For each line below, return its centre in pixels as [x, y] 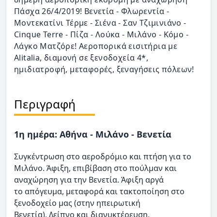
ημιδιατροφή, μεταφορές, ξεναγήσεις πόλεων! [104, 69]
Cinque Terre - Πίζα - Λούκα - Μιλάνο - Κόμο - [101, 34]
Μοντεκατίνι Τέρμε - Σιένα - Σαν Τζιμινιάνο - [100, 23]
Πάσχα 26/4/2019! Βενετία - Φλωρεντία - [92, 11]
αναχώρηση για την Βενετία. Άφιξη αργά [89, 180]
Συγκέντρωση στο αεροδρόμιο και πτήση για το [103, 156]
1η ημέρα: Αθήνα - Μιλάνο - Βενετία [93, 134]
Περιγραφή [45, 104]
